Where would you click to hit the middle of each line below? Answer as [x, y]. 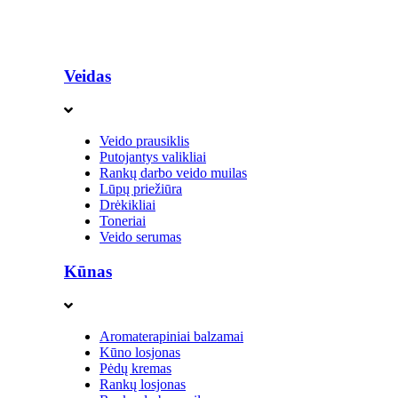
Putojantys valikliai [153, 157]
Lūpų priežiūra [141, 189]
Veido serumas [140, 237]
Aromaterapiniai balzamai [171, 336]
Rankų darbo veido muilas [173, 173]
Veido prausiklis [144, 141]
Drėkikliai [127, 205]
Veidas [88, 76]
